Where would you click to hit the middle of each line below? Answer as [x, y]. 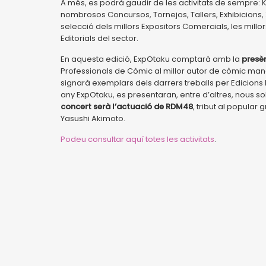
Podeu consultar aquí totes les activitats [137, 139]
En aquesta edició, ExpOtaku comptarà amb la [150, 59]
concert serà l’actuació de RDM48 [127, 107]
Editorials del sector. [99, 38]
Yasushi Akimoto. [93, 118]
